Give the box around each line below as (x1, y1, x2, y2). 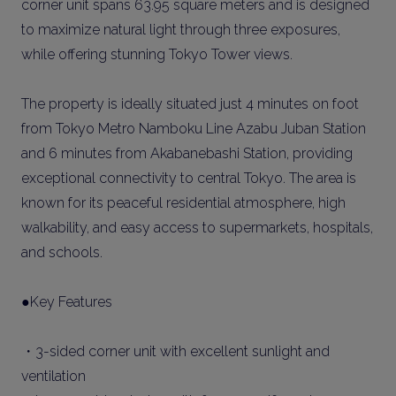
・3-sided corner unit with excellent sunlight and (21, 343, 330, 360)
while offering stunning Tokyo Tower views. (21, 46, 293, 63)
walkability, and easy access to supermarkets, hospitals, (21, 219, 373, 236)
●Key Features (21, 293, 112, 310)
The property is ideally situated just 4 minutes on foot (21, 95, 359, 112)
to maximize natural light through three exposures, (21, 21, 340, 38)
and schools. (21, 244, 103, 261)
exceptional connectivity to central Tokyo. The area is (21, 170, 356, 187)
